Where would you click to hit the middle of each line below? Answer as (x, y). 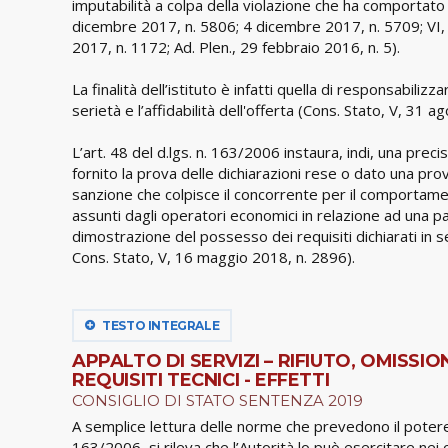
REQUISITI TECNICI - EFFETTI (201, 379)
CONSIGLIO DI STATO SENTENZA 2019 (217, 400)
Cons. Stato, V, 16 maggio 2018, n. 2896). (213, 256)
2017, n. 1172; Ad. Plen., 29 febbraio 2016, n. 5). (236, 46)
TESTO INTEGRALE (159, 325)
